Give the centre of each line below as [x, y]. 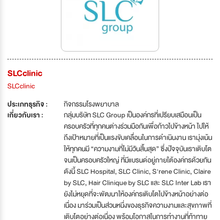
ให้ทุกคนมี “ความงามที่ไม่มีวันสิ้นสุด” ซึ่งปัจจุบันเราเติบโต [138, 149]
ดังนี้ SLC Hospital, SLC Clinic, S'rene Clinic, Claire [137, 171]
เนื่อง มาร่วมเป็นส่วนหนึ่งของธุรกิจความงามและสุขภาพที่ [138, 205]
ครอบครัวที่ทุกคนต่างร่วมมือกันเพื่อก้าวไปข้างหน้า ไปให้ [136, 126]
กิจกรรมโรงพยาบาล [91, 104]
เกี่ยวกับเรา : [25, 115]
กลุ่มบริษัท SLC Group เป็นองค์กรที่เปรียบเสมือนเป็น [133, 115]
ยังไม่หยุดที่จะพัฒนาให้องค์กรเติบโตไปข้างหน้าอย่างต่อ [136, 194]
